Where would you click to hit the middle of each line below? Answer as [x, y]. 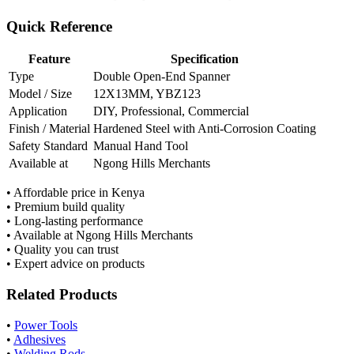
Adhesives [40, 339]
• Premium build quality [66, 207]
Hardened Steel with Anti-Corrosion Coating [205, 129]
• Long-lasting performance [75, 221]
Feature [49, 59]
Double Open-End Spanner [162, 77]
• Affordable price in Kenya [75, 193]
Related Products [62, 295]
